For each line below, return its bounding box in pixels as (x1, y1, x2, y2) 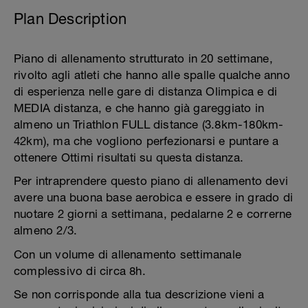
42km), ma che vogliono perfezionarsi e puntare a (14, 134, 279, 148)
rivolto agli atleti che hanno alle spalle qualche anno (14, 68, 290, 82)
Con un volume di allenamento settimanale (14, 247, 242, 261)
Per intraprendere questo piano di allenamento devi (14, 174, 289, 188)
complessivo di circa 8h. (14, 264, 146, 278)
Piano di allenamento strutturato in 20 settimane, (14, 52, 273, 65)
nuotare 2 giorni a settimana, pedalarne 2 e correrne (14, 207, 292, 221)
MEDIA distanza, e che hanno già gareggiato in (14, 101, 265, 115)
